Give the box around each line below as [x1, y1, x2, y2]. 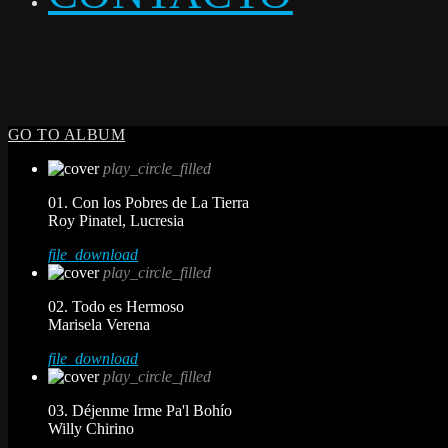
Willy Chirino [48, 419, 134, 437]
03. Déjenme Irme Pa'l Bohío [48, 401, 232, 419]
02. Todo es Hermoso [48, 297, 184, 315]
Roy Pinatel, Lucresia [48, 211, 184, 229]
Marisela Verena [48, 315, 150, 333]
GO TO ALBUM [8, 125, 126, 143]
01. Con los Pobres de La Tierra [48, 193, 249, 211]
